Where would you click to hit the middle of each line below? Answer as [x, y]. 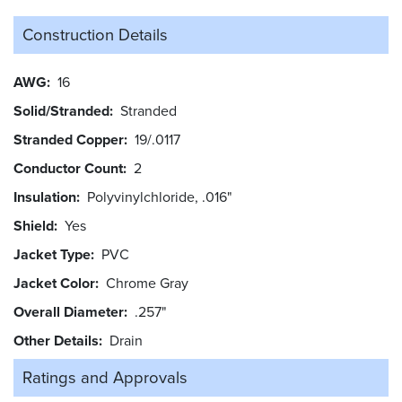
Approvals [150, 378]
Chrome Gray [151, 284]
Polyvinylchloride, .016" [159, 197]
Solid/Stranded [61, 111]
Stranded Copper [69, 140]
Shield [34, 226]
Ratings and [66, 378]
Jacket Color [54, 284]
